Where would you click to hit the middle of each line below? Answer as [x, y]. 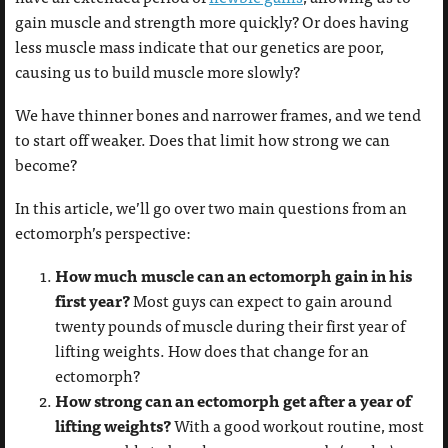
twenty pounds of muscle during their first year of [230, 326]
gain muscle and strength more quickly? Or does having [212, 22]
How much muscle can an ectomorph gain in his [233, 276]
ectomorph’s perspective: [103, 233]
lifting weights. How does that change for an [212, 351]
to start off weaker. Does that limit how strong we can [202, 140]
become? [46, 165]
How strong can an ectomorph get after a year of [233, 401]
